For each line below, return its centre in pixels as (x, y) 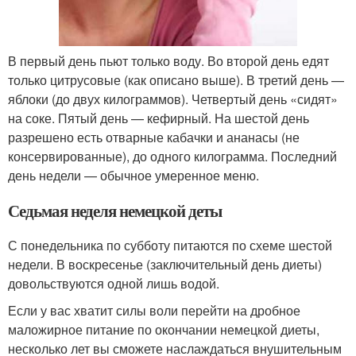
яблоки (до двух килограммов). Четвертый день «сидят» (173, 99)
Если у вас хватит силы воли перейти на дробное (154, 310)
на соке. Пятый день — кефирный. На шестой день (159, 118)
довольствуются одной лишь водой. (114, 283)
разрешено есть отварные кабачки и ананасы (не (154, 137)
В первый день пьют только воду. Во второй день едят (168, 60)
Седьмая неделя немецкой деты (115, 210)
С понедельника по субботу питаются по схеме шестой (170, 245)
